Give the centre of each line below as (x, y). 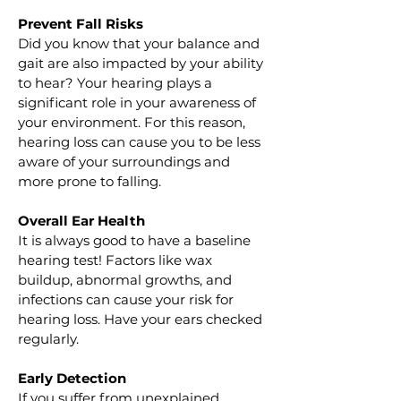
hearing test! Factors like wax (117, 260)
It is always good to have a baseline (136, 240)
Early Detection (72, 378)
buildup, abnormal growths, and (127, 280)
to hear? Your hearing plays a (117, 83)
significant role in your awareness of (139, 102)
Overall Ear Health (81, 221)
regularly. (48, 339)
